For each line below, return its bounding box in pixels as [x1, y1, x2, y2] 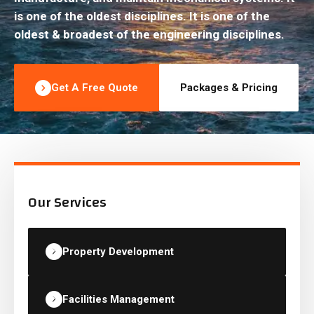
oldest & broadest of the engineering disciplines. [14, 27, 285, 41]
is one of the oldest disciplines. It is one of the [14, 9, 270, 23]
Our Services [28, 189, 107, 215]
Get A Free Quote [51, 81, 138, 94]
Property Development [62, 245, 174, 258]
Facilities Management [62, 293, 175, 306]
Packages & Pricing [180, 81, 278, 94]
